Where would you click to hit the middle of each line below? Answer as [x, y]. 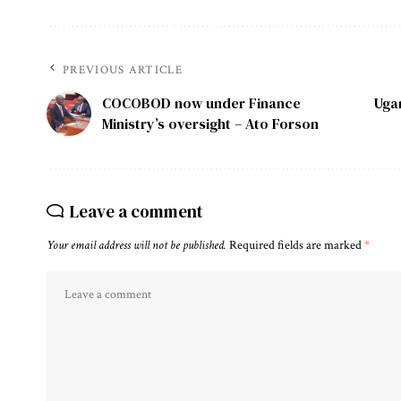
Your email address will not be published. [137, 245]
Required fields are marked [297, 245]
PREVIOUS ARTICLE [123, 70]
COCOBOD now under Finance [201, 102]
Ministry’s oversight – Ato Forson [210, 123]
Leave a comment [137, 211]
